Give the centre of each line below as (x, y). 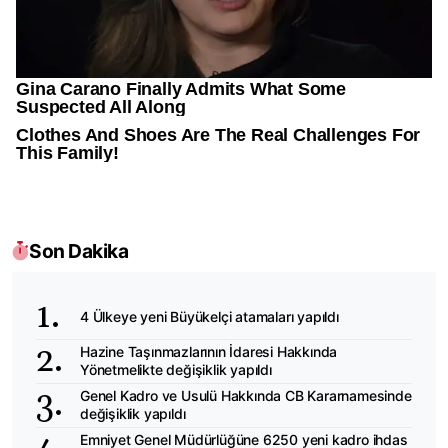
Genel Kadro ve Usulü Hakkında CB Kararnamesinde (246, 396)
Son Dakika (78, 250)
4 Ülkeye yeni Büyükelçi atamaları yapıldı (209, 317)
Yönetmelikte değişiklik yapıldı (176, 370)
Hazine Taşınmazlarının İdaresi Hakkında (209, 352)
